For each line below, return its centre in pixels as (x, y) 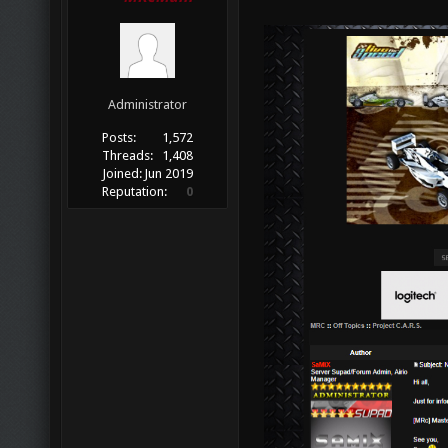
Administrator (147, 105)
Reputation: (135, 192)
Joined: (122, 174)
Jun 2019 (168, 174)
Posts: (119, 138)
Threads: (128, 156)
